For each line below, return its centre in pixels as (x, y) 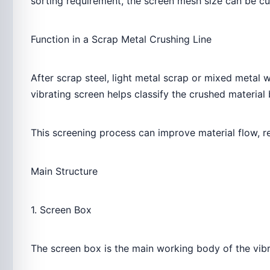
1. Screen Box (61, 210)
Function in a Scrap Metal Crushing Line (121, 39)
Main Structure (64, 171)
